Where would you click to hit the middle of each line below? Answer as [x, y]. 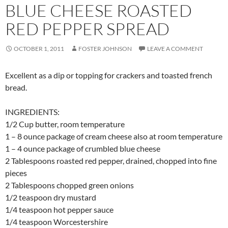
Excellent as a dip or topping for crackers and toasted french [109, 75]
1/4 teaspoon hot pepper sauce [59, 210]
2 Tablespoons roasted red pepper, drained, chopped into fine [111, 161]
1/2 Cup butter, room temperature [65, 124]
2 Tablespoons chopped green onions [69, 185]
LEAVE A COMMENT [175, 49]
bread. [16, 88]
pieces [16, 173]
